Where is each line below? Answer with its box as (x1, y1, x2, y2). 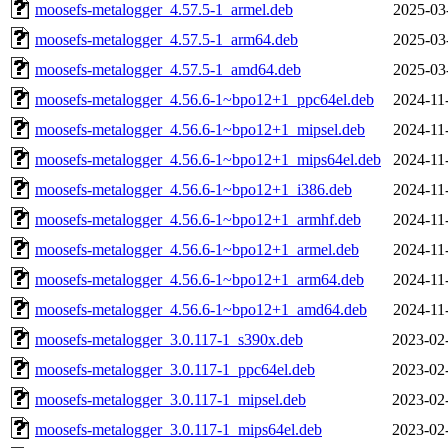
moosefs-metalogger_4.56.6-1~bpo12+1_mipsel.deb (35, 120, 365, 138)
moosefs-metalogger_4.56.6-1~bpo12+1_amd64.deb (35, 300, 367, 318)
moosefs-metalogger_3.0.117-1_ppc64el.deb (35, 360, 315, 378)
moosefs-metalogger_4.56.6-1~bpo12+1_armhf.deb (35, 210, 361, 228)
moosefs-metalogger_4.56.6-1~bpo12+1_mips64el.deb (35, 150, 381, 168)
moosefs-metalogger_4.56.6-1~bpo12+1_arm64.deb (35, 270, 364, 288)
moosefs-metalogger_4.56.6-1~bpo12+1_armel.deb (35, 240, 359, 258)
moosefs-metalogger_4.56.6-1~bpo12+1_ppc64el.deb (35, 90, 374, 108)
